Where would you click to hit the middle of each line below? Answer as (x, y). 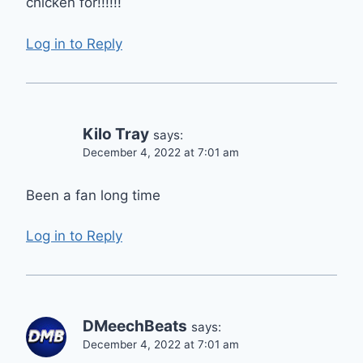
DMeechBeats (135, 327)
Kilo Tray (116, 134)
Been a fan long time (93, 195)
